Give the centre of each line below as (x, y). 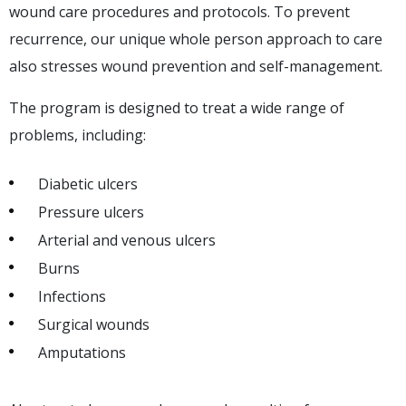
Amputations (82, 352)
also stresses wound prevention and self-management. (196, 66)
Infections (72, 296)
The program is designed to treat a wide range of (177, 107)
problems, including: (77, 135)
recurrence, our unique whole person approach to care (196, 39)
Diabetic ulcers (88, 184)
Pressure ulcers (91, 212)
